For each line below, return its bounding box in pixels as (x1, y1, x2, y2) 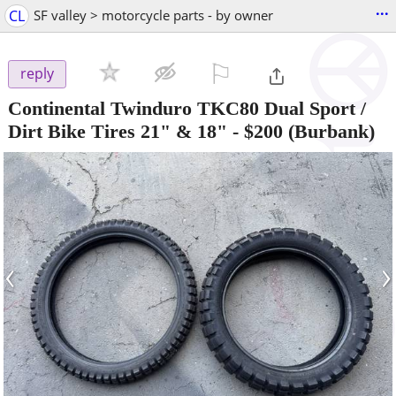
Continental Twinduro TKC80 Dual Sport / (8, 96, 366, 119)
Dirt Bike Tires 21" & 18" (8, 119, 227, 142)
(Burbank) (283, 119, 375, 142)
